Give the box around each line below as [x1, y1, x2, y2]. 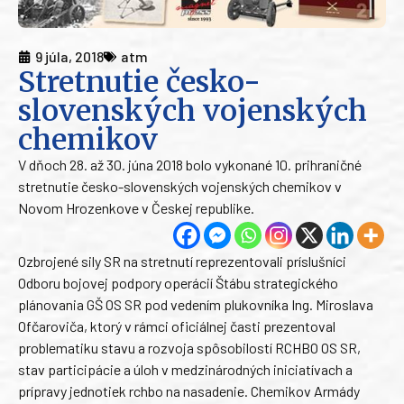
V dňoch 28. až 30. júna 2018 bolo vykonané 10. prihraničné [18, 156, 362, 174]
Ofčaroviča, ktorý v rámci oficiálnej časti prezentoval [18, 317, 335, 335]
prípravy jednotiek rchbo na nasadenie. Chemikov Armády [18, 382, 360, 400]
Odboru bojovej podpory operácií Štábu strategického [18, 274, 338, 292]
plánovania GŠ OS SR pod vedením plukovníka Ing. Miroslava [18, 296, 373, 314]
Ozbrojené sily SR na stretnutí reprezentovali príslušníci [18, 252, 346, 271]
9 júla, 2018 [35, 48, 104, 66]
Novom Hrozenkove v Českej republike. [18, 199, 254, 217]
